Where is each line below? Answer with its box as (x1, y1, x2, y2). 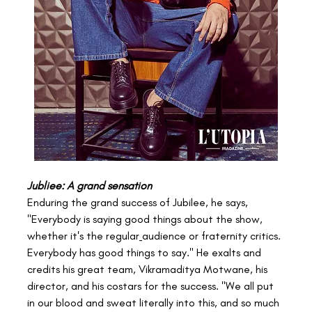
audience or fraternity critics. (142, 229, 283, 243)
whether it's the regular (27, 229, 139, 243)
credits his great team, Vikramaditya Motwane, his (27, 263, 270, 276)
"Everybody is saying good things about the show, (27, 212, 265, 226)
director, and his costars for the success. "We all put (27, 279, 276, 293)
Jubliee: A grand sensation (27, 179, 152, 193)
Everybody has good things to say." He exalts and (27, 246, 264, 260)
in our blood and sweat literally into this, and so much (27, 296, 282, 310)
